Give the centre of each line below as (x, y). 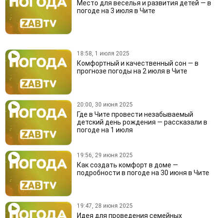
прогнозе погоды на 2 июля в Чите (132, 71)
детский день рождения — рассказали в (142, 122)
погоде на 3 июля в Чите (116, 11)
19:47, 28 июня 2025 (105, 206)
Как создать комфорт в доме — (127, 165)
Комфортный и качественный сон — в (137, 64)
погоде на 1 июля (105, 130)
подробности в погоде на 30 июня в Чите (143, 173)
